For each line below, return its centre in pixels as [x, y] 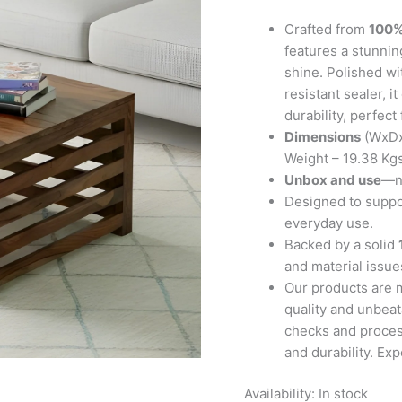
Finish [274, 23]
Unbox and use [333, 179]
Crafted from [327, 29]
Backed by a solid [341, 244]
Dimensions [323, 136]
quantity [280, 44]
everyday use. [329, 223]
